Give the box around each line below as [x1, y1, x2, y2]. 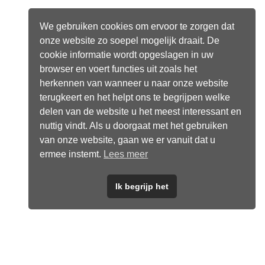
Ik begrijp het [115, 182, 169, 192]
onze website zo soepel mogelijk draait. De [40, 35, 220, 46]
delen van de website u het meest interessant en [40, 106, 242, 117]
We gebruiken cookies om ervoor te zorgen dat [40, 21, 235, 31]
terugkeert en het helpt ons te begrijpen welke [40, 92, 231, 102]
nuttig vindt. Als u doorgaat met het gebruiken [40, 120, 228, 131]
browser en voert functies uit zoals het [40, 63, 198, 74]
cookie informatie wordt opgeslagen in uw [40, 49, 214, 60]
